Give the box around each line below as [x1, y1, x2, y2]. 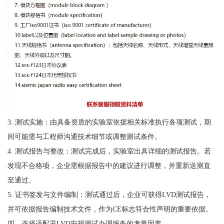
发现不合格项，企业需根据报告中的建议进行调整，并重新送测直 [7, 161, 210, 169]
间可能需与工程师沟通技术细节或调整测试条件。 [7, 132, 161, 140]
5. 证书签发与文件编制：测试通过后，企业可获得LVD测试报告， [7, 190, 211, 198]
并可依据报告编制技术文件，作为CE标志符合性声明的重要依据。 [7, 204, 212, 213]
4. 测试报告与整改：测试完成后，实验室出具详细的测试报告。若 [7, 146, 211, 155]
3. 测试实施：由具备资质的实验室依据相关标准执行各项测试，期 [7, 117, 211, 126]
